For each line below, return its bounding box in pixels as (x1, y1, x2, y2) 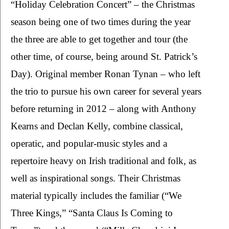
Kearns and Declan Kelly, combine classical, (11, 121, 183, 132)
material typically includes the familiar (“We (11, 190, 181, 201)
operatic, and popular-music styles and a (11, 138, 167, 149)
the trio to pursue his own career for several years (11, 86, 201, 97)
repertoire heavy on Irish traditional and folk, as (11, 155, 196, 167)
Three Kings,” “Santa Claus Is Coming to (11, 208, 173, 219)
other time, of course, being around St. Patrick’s (11, 51, 197, 62)
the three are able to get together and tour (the (11, 34, 188, 45)
